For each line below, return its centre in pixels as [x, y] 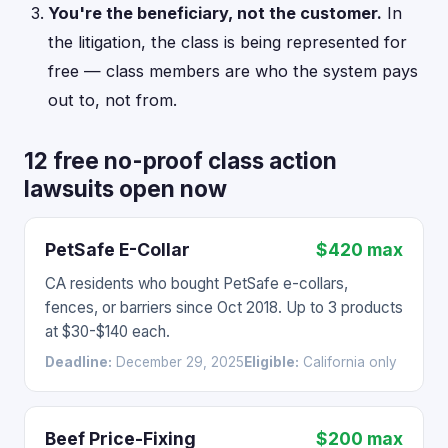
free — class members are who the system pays [233, 71]
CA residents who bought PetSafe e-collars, [196, 283]
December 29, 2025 [178, 362]
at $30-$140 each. [107, 331]
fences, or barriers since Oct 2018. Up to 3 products [224, 307]
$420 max [359, 249]
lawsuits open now [125, 188]
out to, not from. [112, 100]
